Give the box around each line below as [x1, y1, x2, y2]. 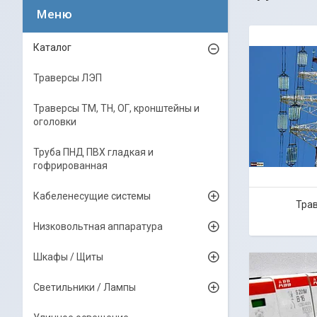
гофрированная [33, 160, 108, 171]
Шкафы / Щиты [33, 251, 103, 263]
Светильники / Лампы [33, 282, 136, 293]
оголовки [33, 116, 76, 127]
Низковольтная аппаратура [33, 221, 163, 232]
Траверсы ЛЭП [33, 72, 102, 83]
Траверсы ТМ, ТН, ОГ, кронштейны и [33, 103, 200, 114]
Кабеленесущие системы [33, 190, 151, 202]
